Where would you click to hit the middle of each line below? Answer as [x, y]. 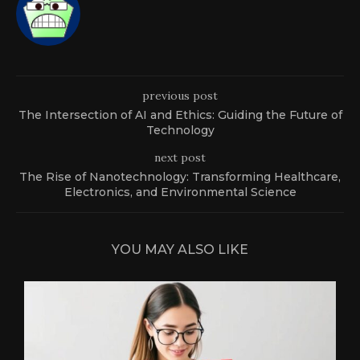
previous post [180, 95]
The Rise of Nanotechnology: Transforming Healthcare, [180, 176]
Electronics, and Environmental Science [180, 192]
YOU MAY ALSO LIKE [180, 249]
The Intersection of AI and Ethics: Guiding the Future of [180, 115]
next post [180, 157]
